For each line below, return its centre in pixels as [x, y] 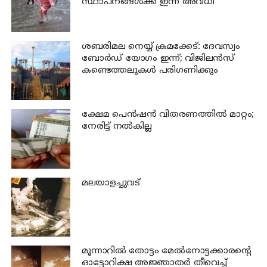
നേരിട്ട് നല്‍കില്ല [117, 127]
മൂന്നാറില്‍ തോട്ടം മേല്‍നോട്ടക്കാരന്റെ [167, 252]
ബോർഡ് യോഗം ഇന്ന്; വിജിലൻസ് [158, 58]
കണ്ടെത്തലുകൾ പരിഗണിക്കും [150, 70]
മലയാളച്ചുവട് [111, 183]
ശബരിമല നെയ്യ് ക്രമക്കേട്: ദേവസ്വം [161, 46]
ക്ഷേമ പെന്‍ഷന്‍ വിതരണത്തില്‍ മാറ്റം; [168, 115]
